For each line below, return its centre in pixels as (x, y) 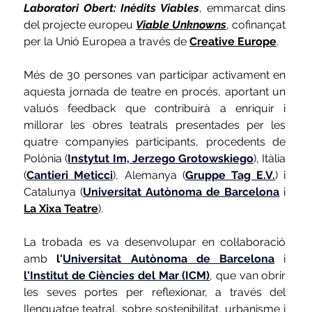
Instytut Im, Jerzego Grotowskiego (161, 159)
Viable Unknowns (181, 25)
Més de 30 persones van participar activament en (155, 75)
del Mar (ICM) (172, 276)
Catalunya (50, 192)
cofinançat (259, 25)
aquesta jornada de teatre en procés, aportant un (155, 92)
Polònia (43, 159)
